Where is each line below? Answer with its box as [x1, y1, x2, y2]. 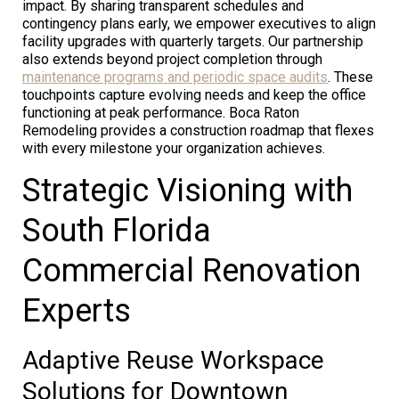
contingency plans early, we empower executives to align [22, 14, 376, 32]
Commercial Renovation [22, 251, 361, 289]
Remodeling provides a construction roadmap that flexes [22, 121, 374, 139]
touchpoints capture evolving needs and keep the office [22, 85, 366, 103]
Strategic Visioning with [22, 171, 353, 209]
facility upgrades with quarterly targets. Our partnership [22, 32, 363, 50]
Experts [22, 291, 131, 330]
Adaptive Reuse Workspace [22, 345, 324, 375]
